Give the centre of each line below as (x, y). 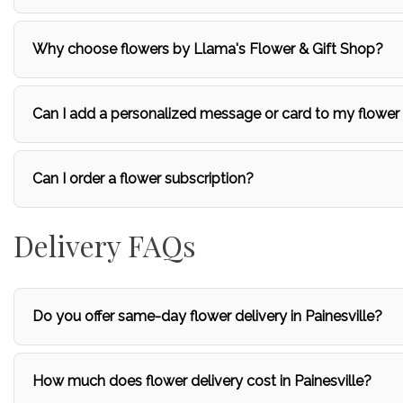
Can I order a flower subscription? (143, 179)
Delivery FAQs (105, 245)
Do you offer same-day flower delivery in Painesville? (207, 316)
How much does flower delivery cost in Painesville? (202, 381)
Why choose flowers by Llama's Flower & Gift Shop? (208, 49)
